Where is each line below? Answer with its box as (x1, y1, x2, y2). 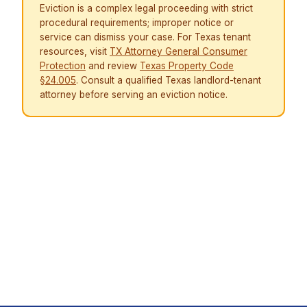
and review (86, 60, 140, 72)
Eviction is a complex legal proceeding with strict (40, 3, 253, 14)
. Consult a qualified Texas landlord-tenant (76, 75, 261, 86)
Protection (40, 60, 86, 72)
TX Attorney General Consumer (110, 46, 247, 58)
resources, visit (40, 46, 110, 58)
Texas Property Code (140, 60, 234, 72)
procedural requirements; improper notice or (40, 17, 234, 29)
